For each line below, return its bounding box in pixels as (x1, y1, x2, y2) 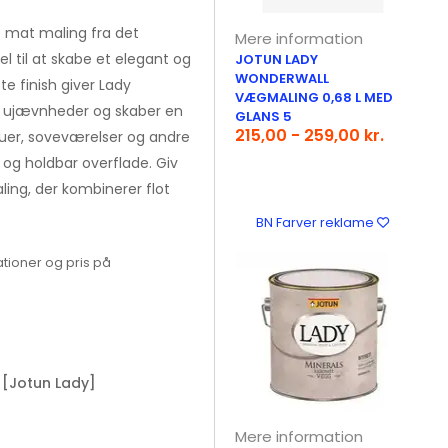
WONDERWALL (235, 69, 330, 88)
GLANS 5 (235, 107, 293, 126)
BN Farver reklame (256, 214, 378, 231)
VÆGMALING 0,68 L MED (235, 88, 394, 107)
